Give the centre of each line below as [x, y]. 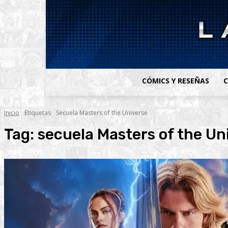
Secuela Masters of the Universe [102, 113]
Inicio [12, 113]
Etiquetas [38, 113]
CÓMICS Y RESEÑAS [176, 81]
